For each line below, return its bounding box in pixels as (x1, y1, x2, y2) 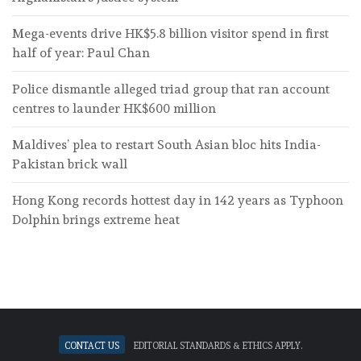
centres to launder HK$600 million (12, 101, 216, 117)
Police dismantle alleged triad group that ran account (12, 81, 330, 98)
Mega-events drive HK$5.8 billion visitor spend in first (12, 26, 329, 42)
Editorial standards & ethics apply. (134, 337, 302, 353)
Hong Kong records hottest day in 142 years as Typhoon (12, 193, 343, 209)
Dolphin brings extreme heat (12, 212, 180, 228)
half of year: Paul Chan (12, 45, 150, 61)
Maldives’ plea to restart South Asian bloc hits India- (12, 137, 321, 153)
